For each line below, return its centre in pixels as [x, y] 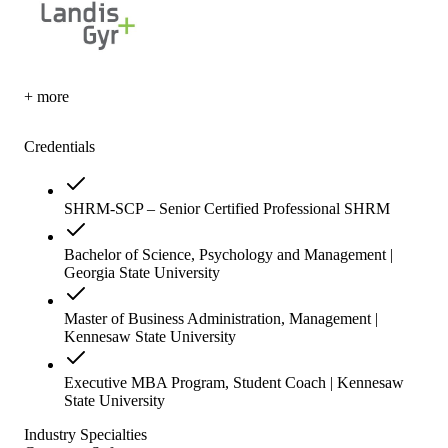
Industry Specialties [85, 434]
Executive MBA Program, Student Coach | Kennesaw [234, 382]
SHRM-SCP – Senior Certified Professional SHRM [227, 208]
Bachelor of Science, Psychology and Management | [228, 254]
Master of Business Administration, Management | [221, 318]
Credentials [59, 146]
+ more [46, 96]
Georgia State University [142, 272]
